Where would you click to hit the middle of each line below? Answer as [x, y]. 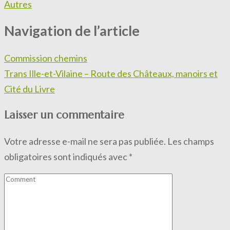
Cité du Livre [30, 89]
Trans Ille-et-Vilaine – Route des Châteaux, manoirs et [111, 73]
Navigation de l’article [72, 31]
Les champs [191, 141]
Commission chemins [46, 58]
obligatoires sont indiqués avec [66, 156]
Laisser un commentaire [64, 114]
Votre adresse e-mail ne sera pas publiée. [85, 141]
